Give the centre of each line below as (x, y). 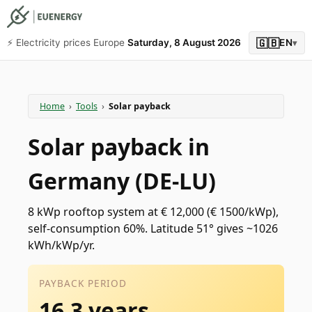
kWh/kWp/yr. (61, 245)
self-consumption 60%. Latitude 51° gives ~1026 (153, 228)
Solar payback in (119, 147)
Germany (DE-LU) (122, 181)
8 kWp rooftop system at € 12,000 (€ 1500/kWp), (153, 212)
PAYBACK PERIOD (83, 283)
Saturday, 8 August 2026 (184, 42)
